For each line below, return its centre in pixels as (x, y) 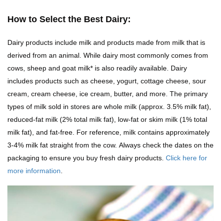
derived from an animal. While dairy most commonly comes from (108, 55)
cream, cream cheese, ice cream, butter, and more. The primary (108, 93)
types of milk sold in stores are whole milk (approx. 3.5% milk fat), (109, 106)
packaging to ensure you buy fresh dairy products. (87, 158)
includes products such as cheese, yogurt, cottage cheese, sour (107, 81)
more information (34, 170)
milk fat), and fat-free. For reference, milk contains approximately (109, 132)
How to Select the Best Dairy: (69, 19)
